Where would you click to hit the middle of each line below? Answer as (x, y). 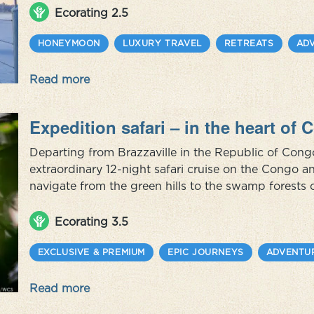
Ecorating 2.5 (91, 13)
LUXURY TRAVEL (162, 43)
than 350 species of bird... (101, 219)
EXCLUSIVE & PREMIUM (91, 252)
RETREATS (249, 43)
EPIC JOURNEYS (206, 252)
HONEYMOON (69, 43)
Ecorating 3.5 (91, 221)
